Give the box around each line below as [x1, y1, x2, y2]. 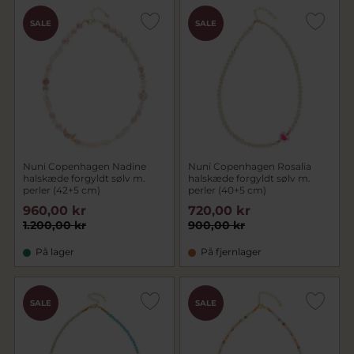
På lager [36, 246, 74, 258]
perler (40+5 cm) [188, 184, 266, 196]
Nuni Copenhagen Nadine [23, 160, 146, 172]
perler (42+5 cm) [23, 184, 100, 196]
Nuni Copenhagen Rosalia [188, 160, 311, 172]
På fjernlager [201, 246, 262, 258]
